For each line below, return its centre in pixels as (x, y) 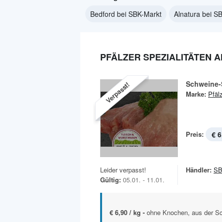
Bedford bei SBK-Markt (126, 14)
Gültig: (111, 180)
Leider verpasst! (123, 170)
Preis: (195, 134)
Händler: (199, 170)
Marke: (196, 94)
